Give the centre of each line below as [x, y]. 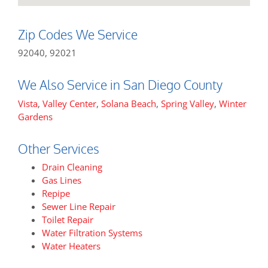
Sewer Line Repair [79, 207]
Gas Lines [62, 180]
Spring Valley [188, 103]
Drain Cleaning [72, 167]
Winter [233, 103]
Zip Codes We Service [78, 34]
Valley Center [69, 103]
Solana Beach [129, 103]
